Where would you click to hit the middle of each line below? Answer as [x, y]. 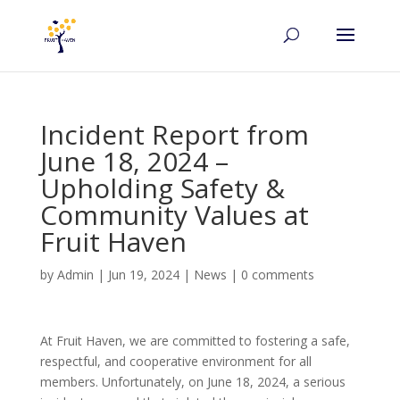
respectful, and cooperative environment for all [175, 361]
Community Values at [174, 215]
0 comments [277, 275]
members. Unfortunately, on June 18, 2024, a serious [192, 382]
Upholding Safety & [162, 188]
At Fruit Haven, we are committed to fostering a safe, [195, 341]
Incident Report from [174, 134]
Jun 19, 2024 [143, 275]
